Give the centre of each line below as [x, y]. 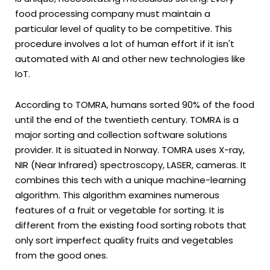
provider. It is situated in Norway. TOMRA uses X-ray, [130, 149]
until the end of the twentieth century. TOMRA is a [127, 119]
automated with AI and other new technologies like [130, 58]
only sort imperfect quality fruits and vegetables [124, 240]
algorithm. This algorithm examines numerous [117, 195]
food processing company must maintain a [113, 13]
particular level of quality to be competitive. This [124, 28]
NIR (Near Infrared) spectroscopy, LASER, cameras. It [131, 165]
